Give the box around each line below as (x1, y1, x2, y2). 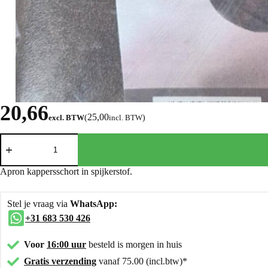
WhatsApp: (70, 198, 117, 209)
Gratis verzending (24, 255, 96, 266)
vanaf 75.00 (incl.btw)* (96, 255, 187, 266)
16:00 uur (47, 239, 86, 249)
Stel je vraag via (7, 198, 70, 209)
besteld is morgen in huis (89, 239, 182, 249)
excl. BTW (48, 112, 84, 122)
